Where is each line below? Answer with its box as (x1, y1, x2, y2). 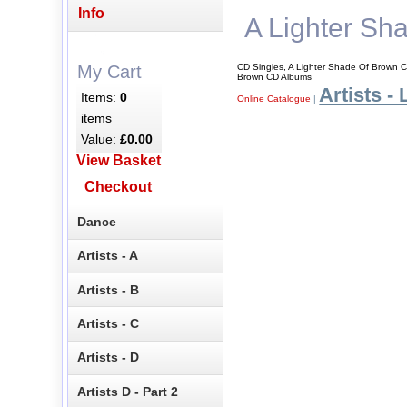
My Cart (76, 61, 142, 82)
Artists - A (77, 248, 139, 263)
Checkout (84, 179, 153, 195)
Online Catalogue (237, 93, 312, 104)
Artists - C (77, 316, 140, 332)
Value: (81, 131, 121, 146)
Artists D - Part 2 (77, 383, 179, 399)
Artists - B (77, 282, 140, 297)
